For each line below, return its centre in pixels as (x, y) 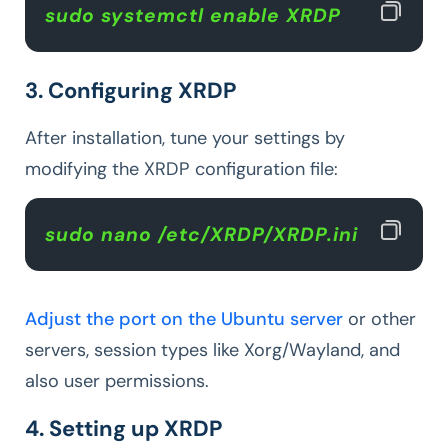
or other (379, 319)
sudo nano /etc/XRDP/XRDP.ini (204, 235)
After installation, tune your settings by (185, 138)
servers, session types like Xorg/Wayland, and (212, 350)
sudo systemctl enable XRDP (199, 16)
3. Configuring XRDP (130, 91)
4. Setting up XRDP (126, 429)
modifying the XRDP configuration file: (184, 169)
